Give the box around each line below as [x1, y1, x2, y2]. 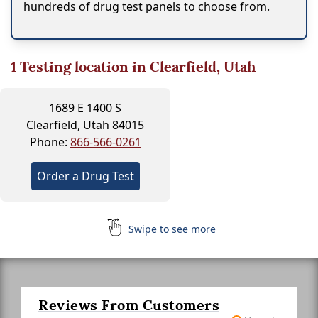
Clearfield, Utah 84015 [26, 116, 144, 133]
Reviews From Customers [38, 295, 219, 314]
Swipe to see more [125, 221, 216, 236]
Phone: [29, 133, 70, 150]
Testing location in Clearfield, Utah [16, 57, 256, 76]
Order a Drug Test [36, 168, 134, 184]
